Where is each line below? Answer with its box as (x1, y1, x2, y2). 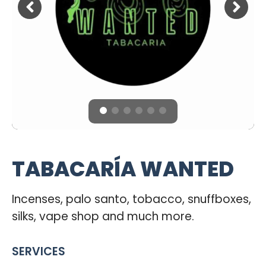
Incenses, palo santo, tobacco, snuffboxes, (12, 191, 251, 207)
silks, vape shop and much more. (12, 208, 194, 224)
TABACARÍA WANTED (12, 154, 234, 183)
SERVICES (12, 243, 65, 259)
